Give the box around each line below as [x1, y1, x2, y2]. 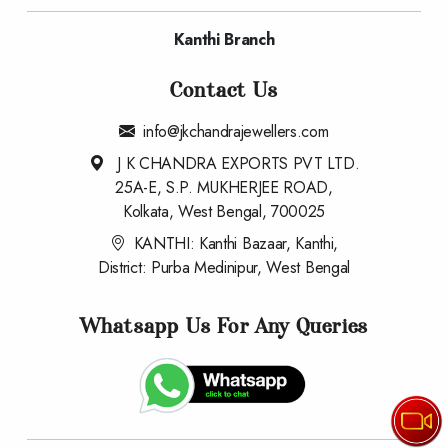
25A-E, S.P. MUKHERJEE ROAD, [115, 176, 333, 200]
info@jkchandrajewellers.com [143, 120, 329, 144]
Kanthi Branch [173, 28, 275, 52]
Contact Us [170, 78, 278, 103]
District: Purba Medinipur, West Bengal [98, 256, 350, 280]
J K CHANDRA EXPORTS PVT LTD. [112, 152, 360, 176]
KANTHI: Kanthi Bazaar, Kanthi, [133, 232, 339, 256]
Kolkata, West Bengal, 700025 [122, 200, 326, 224]
